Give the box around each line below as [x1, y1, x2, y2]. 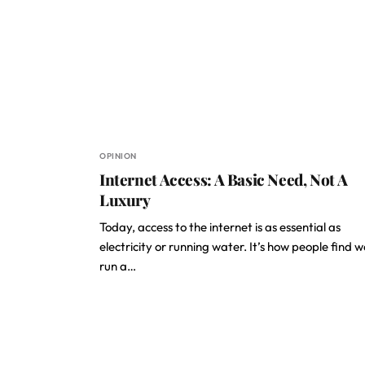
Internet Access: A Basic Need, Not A [99, 169, 348, 190]
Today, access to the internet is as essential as [99, 219, 341, 235]
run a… [99, 258, 136, 274]
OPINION [99, 151, 137, 161]
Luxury [99, 189, 151, 210]
